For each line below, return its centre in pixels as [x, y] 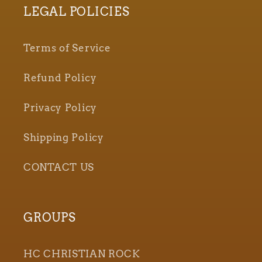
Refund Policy [60, 78]
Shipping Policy [64, 138]
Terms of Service [67, 48]
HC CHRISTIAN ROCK [82, 254]
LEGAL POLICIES [77, 12]
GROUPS [50, 218]
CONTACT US [59, 168]
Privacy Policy [61, 108]
